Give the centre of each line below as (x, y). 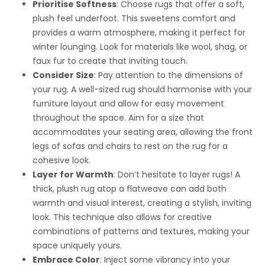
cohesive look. (62, 161)
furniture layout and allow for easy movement (128, 104)
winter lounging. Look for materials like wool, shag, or (140, 47)
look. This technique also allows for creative (122, 217)
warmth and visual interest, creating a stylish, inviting (142, 203)
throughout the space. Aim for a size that (118, 118)
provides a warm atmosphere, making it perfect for (139, 33)
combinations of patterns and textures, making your (141, 232)
